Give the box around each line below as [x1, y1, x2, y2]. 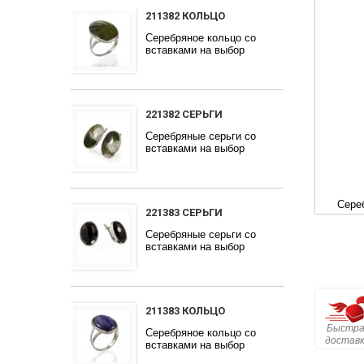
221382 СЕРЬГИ [145, 108, 223, 120]
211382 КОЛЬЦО [145, 10, 225, 22]
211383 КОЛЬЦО [145, 305, 225, 317]
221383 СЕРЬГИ [145, 206, 223, 219]
